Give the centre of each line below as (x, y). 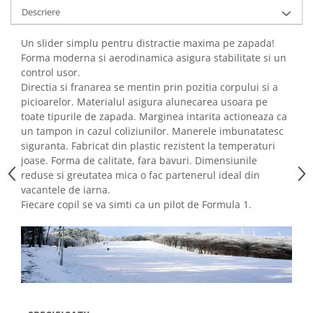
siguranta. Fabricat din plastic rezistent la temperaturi (148, 146)
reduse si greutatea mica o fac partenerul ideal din (140, 175)
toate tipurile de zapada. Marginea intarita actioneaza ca (154, 117)
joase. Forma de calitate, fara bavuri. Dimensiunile (139, 161)
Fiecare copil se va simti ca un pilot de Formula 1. (136, 205)
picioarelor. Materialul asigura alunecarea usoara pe (144, 102)
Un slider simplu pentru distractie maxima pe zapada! (148, 43)
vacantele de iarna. (66, 190)
